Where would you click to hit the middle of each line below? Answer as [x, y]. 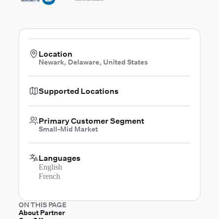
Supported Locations [78, 90]
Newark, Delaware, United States [93, 62]
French [49, 176]
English [50, 167]
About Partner [42, 212]
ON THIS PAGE [43, 204]
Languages [59, 157]
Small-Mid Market [68, 129]
